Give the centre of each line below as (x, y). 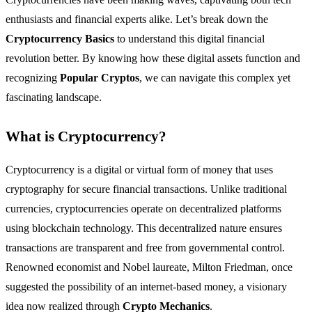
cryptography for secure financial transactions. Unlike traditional (146, 189)
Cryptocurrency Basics (60, 39)
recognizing (33, 78)
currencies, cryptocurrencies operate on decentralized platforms (143, 209)
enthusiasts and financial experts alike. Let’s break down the (137, 19)
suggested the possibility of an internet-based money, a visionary (146, 287)
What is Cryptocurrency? (86, 136)
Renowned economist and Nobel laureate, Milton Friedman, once (149, 267)
